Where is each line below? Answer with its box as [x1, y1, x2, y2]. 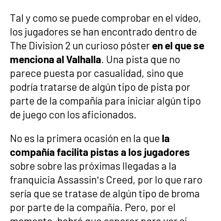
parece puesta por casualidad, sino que [10, 66, 184, 79]
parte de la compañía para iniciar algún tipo [10, 94, 201, 107]
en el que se [152, 38, 204, 51]
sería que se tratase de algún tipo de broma [10, 186, 200, 199]
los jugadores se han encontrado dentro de [10, 25, 197, 37]
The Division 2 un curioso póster [10, 38, 152, 51]
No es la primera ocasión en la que [10, 131, 162, 144]
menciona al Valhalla [10, 52, 101, 65]
